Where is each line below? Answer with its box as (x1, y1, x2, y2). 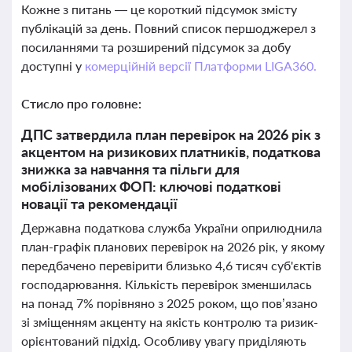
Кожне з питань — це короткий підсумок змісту (21, 2, 297, 16)
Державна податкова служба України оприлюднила (21, 220, 322, 235)
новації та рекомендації (21, 195, 178, 212)
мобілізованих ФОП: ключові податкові (21, 178, 281, 195)
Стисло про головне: (21, 96, 141, 111)
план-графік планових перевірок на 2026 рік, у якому (21, 239, 325, 254)
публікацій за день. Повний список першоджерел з (21, 20, 316, 35)
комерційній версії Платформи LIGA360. (84, 58, 317, 73)
